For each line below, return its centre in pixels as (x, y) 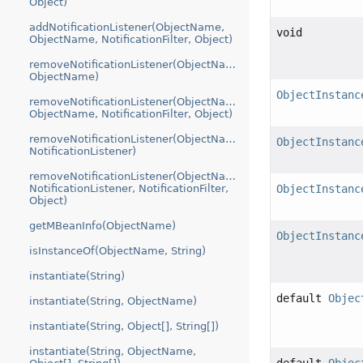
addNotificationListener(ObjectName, (127, 27)
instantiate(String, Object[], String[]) (124, 326)
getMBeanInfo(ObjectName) (102, 226)
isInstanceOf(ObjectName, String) (117, 251)
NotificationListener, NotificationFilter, (129, 188)
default (303, 299)
